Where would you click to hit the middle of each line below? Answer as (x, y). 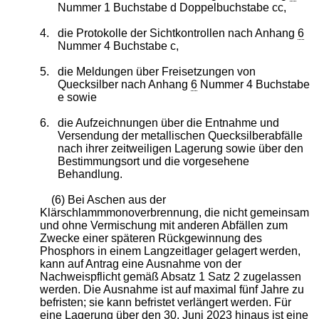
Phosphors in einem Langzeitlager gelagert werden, (170, 251)
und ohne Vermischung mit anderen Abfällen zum (163, 225)
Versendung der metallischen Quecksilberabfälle (181, 135)
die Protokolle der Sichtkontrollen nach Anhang (178, 33)
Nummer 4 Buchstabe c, (119, 46)
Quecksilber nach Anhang (125, 84)
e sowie (78, 97)
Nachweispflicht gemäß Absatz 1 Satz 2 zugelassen (170, 276)
